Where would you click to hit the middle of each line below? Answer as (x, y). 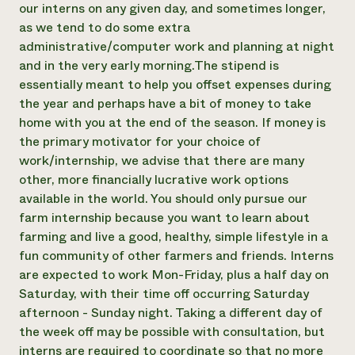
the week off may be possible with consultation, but (172, 332)
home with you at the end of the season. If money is (172, 122)
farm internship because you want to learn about (164, 218)
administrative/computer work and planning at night (177, 46)
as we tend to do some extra (105, 27)
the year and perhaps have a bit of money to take (165, 103)
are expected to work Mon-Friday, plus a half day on (174, 275)
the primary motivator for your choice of (140, 141)
